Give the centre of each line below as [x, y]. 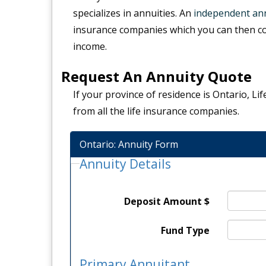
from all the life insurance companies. [156, 111]
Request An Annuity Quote [156, 76]
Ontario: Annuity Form [129, 144]
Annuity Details [125, 164]
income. [90, 46]
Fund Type [185, 230]
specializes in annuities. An [133, 13]
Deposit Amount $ [167, 201]
